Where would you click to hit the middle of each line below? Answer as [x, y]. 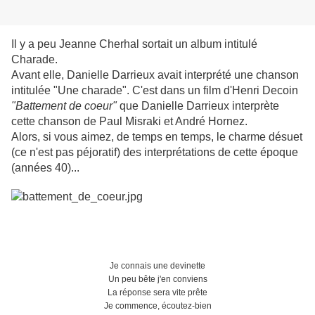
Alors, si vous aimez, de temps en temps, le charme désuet [157, 137]
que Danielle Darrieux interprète [198, 106]
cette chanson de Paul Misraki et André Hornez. [129, 122]
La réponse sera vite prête [157, 293]
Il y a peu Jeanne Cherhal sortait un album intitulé [134, 44]
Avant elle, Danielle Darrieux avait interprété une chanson [155, 75]
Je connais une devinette [157, 266]
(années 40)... [45, 168]
